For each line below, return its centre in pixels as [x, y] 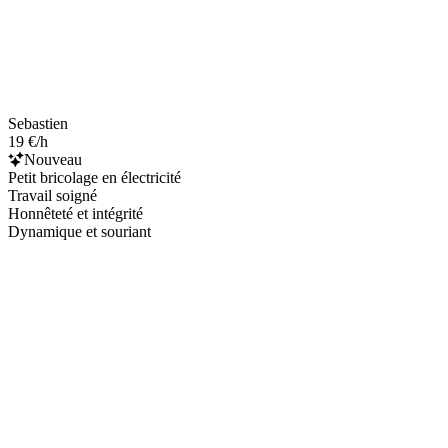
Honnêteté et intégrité [75, 213]
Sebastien [38, 123]
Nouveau [53, 159]
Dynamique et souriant [79, 231]
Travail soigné [52, 195]
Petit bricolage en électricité [94, 177]
